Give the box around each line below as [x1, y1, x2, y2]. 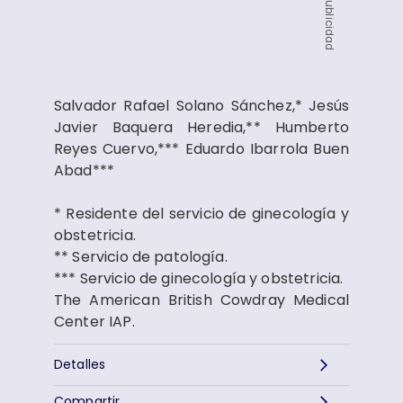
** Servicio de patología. [54, 246, 228, 267]
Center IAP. [54, 311, 135, 332]
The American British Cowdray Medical [54, 290, 349, 310]
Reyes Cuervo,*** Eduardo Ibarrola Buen [54, 139, 349, 159]
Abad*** [54, 160, 115, 181]
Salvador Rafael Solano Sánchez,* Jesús [54, 95, 349, 116]
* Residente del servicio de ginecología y [54, 203, 349, 224]
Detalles [54, 355, 106, 373]
